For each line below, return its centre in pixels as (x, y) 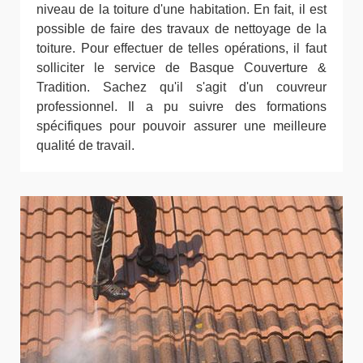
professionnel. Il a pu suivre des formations (181, 107)
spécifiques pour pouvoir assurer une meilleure (181, 126)
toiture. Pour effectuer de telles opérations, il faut (181, 48)
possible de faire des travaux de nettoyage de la (181, 29)
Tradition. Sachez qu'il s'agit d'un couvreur (181, 87)
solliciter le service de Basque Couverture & (181, 68)
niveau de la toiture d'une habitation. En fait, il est (181, 9)
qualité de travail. (85, 145)
